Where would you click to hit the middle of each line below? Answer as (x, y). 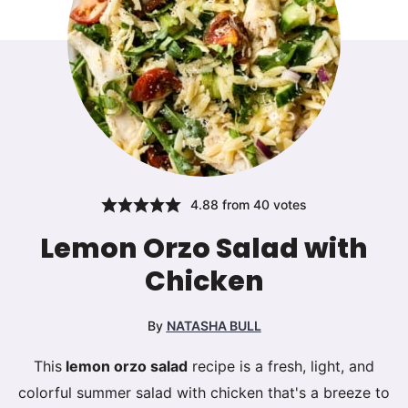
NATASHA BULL (214, 326)
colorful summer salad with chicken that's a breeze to (204, 393)
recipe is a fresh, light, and (281, 367)
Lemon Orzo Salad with (204, 249)
